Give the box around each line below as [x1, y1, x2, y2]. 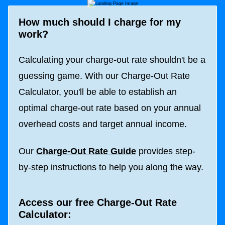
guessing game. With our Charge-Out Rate [19, 70, 190, 81]
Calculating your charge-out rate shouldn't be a [19, 54, 205, 65]
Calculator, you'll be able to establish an [19, 86, 177, 97]
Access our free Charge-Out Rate [19, 197, 177, 208]
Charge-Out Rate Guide [36, 146, 136, 156]
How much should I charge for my [19, 17, 181, 28]
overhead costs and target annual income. [19, 119, 189, 129]
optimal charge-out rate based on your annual [19, 102, 201, 113]
